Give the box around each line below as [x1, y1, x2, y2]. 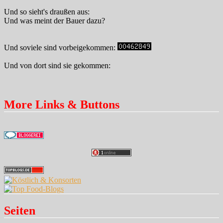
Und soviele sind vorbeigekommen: [4, 43, 117, 52]
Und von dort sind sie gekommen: [4, 61, 111, 70]
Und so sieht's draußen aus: [4, 7, 90, 16]
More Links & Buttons [4, 98, 119, 111]
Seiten [4, 204, 35, 217]
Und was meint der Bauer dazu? [4, 16, 105, 25]
